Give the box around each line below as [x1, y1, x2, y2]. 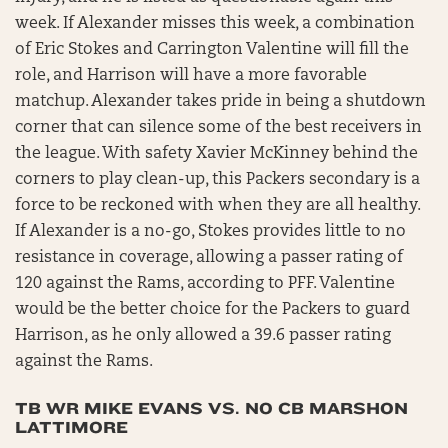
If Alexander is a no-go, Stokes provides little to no [15, 224, 406, 240]
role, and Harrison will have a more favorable [15, 68, 367, 84]
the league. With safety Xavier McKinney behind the [15, 146, 418, 162]
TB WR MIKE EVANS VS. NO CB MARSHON [15, 399, 408, 418]
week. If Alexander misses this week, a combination [15, 16, 415, 32]
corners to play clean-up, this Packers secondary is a [15, 172, 420, 188]
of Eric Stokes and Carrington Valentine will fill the [15, 42, 409, 58]
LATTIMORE [15, 418, 128, 437]
